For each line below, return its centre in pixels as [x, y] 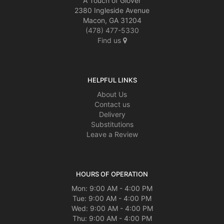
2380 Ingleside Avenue [112, 10]
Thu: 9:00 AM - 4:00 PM [112, 218]
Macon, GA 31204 [112, 20]
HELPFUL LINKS [112, 80]
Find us [110, 40]
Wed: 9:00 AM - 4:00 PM [112, 208]
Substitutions [112, 124]
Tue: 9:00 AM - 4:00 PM [112, 198]
